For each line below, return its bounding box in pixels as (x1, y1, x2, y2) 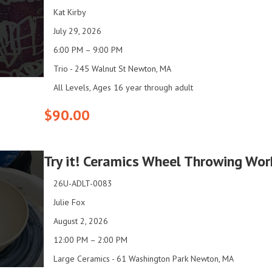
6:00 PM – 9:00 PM (53, 44, 123, 56)
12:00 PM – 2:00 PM (53, 234, 127, 246)
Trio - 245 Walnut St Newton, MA (53, 63, 171, 75)
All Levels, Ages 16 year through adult (53, 82, 193, 93)
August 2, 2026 (53, 216, 108, 227)
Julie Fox (53, 197, 85, 208)
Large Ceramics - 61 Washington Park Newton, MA (53, 253, 234, 265)
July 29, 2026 (53, 25, 101, 37)
